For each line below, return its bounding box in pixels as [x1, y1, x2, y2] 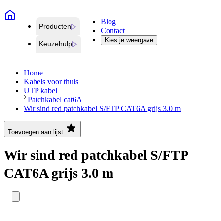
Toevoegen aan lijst [8, 128, 63, 136]
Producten [39, 22, 71, 31]
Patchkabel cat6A [28, 95, 82, 104]
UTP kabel [24, 86, 57, 95]
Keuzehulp [39, 40, 72, 48]
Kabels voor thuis [24, 77, 78, 86]
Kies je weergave [105, 37, 153, 44]
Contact [101, 26, 125, 35]
